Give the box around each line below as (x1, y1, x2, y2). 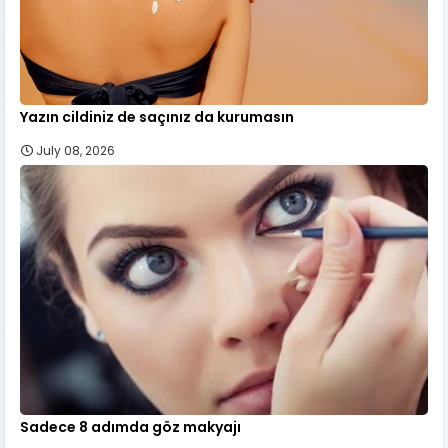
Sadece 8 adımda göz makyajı (20, 416, 241, 437)
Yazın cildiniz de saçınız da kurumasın (20, 106, 294, 127)
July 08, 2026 (36, 141, 115, 159)
